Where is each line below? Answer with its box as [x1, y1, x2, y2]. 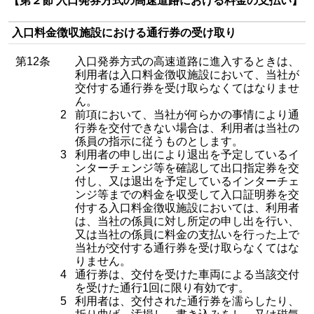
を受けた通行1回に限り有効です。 [75, 282, 250, 294]
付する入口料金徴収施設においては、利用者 [75, 202, 299, 214]
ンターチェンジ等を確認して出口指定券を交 [75, 162, 299, 174]
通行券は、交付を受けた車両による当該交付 [75, 268, 299, 280]
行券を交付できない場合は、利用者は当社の [75, 122, 299, 134]
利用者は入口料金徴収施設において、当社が [75, 69, 299, 81]
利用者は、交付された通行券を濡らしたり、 [75, 295, 299, 307]
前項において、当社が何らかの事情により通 [75, 109, 299, 121]
